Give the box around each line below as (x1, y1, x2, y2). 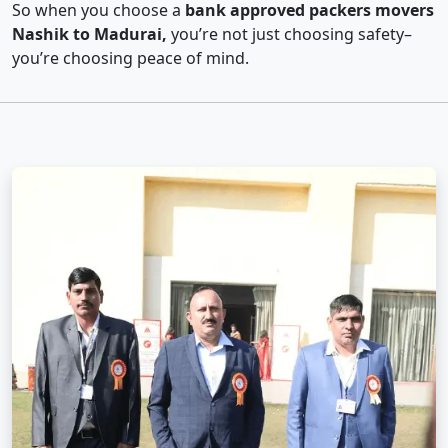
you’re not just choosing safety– (167, 23, 412, 46)
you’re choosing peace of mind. (12, 47, 249, 70)
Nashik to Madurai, (12, 23, 167, 46)
